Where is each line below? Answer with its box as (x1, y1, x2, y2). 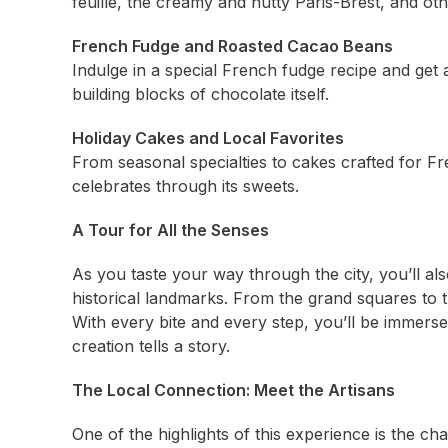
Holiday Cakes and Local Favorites (72, 128, 344, 148)
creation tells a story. (72, 336, 230, 356)
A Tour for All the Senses (72, 220, 269, 240)
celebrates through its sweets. (72, 176, 299, 196)
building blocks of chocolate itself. (72, 84, 329, 104)
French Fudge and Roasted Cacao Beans (72, 36, 393, 56)
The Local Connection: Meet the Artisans (72, 380, 395, 400)
